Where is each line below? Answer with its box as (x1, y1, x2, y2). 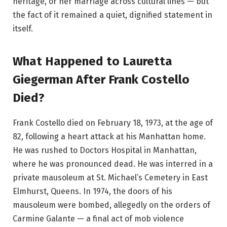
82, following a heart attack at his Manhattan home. (13, 131, 206, 141)
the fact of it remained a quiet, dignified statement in (13, 10, 212, 20)
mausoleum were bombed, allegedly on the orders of (13, 200, 210, 210)
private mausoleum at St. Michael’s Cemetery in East (13, 172, 208, 182)
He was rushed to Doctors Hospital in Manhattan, (13, 145, 197, 155)
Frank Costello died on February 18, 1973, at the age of (13, 118, 213, 128)
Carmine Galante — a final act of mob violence (13, 213, 184, 223)
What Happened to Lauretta (13, 54, 172, 68)
